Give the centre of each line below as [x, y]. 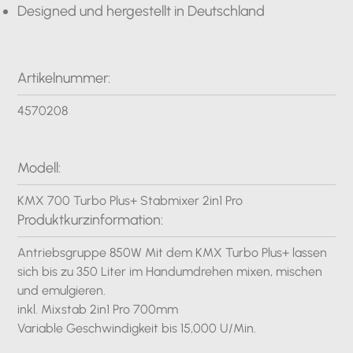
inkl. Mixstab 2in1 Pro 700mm [98, 309]
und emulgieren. [62, 290]
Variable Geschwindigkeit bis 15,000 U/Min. [137, 328]
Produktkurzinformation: [91, 220]
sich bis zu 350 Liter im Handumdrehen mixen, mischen [170, 271]
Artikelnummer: [64, 78]
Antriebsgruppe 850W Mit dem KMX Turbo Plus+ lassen [173, 253]
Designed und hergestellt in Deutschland [141, 11]
